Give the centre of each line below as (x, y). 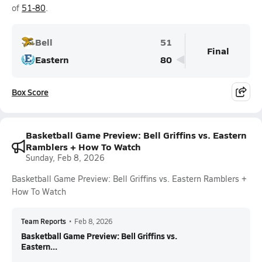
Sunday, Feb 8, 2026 (65, 158)
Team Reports (44, 221)
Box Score (30, 92)
